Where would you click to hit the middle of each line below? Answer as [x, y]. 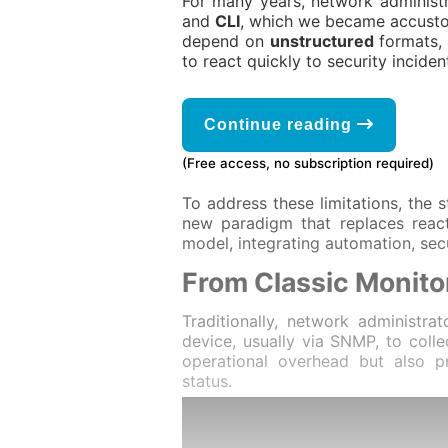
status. [207, 381]
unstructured [321, 41]
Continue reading [280, 124]
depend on [226, 41]
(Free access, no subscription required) [308, 163]
